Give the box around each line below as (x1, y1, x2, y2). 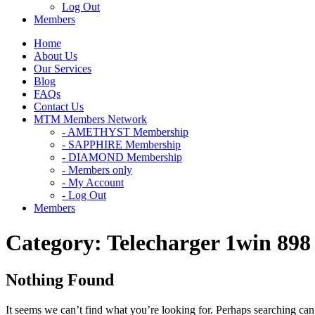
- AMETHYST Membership (62, 126, 188, 139)
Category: (6, 229, 107, 255)
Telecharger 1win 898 (107, 229, 311, 255)
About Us (34, 50, 77, 63)
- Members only (62, 164, 132, 176)
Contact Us (34, 101, 84, 113)
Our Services (34, 63, 91, 75)
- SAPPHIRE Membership (62, 139, 181, 151)
